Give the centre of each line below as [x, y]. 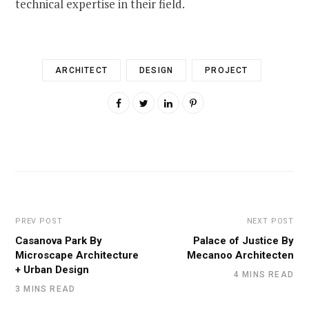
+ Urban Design [52, 269]
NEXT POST [270, 221]
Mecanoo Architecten [240, 255]
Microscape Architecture [77, 255]
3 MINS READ [46, 289]
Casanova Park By [59, 240]
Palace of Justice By [243, 240]
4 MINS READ [263, 274]
